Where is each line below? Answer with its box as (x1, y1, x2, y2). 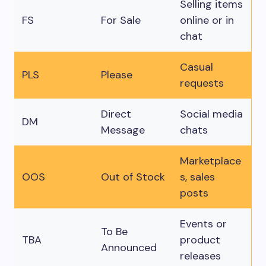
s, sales (180, 170, 215, 184)
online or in (180, 13, 234, 27)
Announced (101, 240, 157, 255)
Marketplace (180, 154, 241, 168)
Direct (101, 107, 131, 121)
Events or (180, 217, 227, 231)
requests (180, 76, 224, 90)
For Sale (101, 13, 141, 27)
